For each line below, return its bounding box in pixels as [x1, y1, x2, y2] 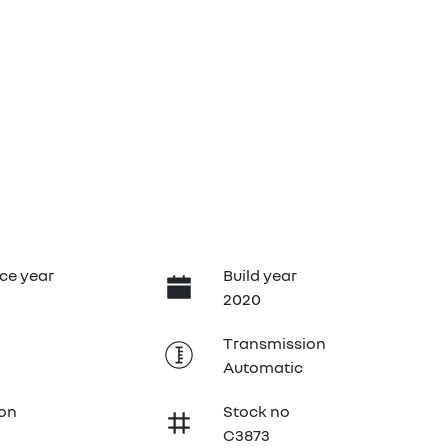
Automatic [222, 357, 303, 377]
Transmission [222, 333, 326, 353]
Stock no [222, 401, 290, 421]
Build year [222, 265, 297, 285]
